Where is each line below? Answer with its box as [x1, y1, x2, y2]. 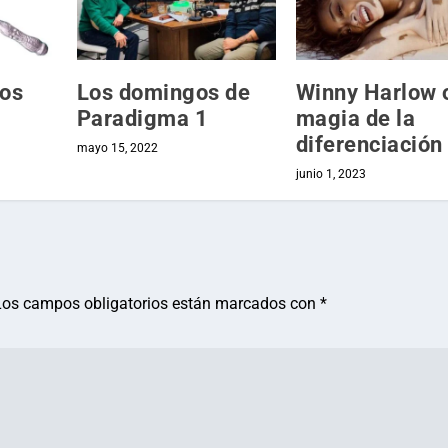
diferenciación [295, 131, 443, 157]
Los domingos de [76, 79, 251, 105]
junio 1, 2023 [295, 166, 366, 181]
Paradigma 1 [76, 105, 209, 131]
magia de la [295, 105, 416, 131]
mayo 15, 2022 [76, 140, 158, 155]
